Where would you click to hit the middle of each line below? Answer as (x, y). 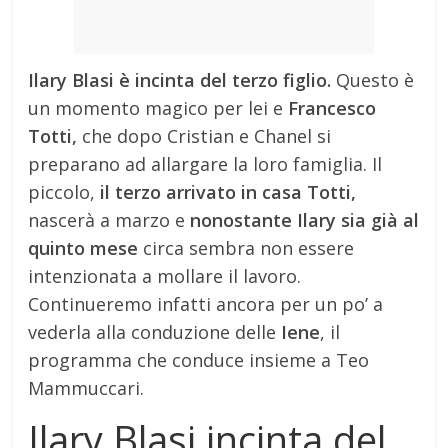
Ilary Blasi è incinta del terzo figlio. (180, 79)
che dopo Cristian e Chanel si (204, 135)
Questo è (373, 79)
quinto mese (83, 247)
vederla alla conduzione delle (152, 331)
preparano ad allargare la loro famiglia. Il (205, 163)
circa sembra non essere (246, 247)
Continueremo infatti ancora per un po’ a (206, 303)
